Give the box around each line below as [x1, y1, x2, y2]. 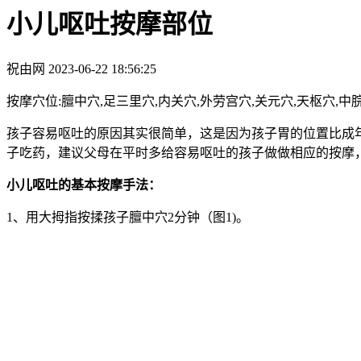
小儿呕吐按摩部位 [6, 10, 213, 39]
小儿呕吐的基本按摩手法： [6, 177, 161, 192]
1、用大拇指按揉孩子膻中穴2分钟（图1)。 [6, 210, 249, 224]
